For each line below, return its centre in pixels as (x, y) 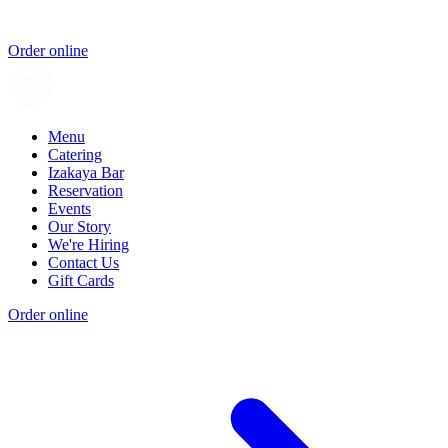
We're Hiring (88, 244)
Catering (75, 154)
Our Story (79, 226)
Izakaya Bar (86, 172)
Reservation (85, 190)
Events (69, 208)
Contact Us (83, 262)
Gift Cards (81, 280)
